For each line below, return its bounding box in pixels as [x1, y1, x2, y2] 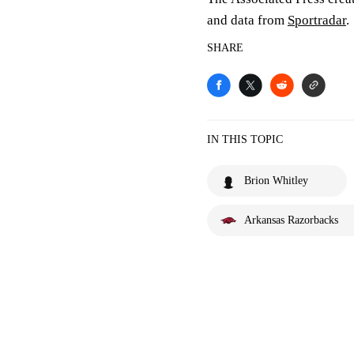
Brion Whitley [244, 175, 308, 186]
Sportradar [288, 13, 346, 28]
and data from [207, 13, 288, 28]
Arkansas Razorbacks [244, 214, 338, 226]
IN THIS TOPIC [207, 134, 283, 145]
